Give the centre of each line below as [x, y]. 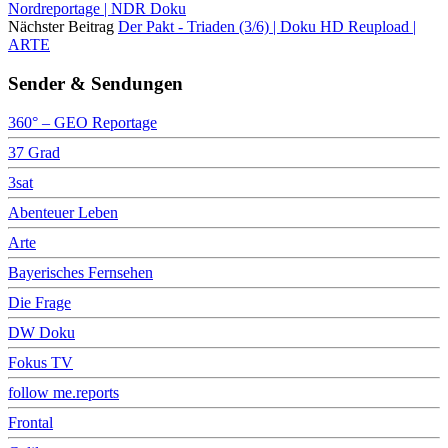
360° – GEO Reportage [82, 122]
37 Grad [34, 152]
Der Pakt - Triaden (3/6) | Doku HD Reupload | [267, 27]
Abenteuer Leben [63, 212]
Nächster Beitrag [61, 27]
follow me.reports [63, 392]
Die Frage [39, 302]
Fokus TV [40, 362]
